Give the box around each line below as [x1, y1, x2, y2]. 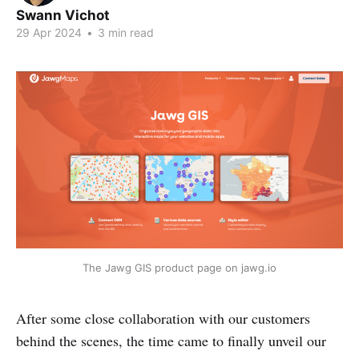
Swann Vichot [16, 7, 110, 23]
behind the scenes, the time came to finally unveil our [16, 330, 326, 350]
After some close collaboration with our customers [16, 308, 310, 328]
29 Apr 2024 [16, 26, 82, 39]
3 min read [95, 26, 154, 39]
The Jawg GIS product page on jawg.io [83, 260, 276, 274]
